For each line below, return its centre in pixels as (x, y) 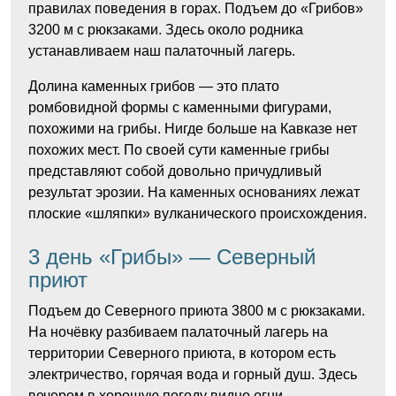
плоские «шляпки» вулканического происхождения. (198, 213)
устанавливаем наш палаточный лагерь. (162, 51)
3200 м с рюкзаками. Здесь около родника (166, 30)
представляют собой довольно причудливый (175, 171)
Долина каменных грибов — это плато (154, 86)
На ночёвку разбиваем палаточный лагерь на (178, 332)
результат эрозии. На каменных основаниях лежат (194, 192)
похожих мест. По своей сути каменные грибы (179, 150)
